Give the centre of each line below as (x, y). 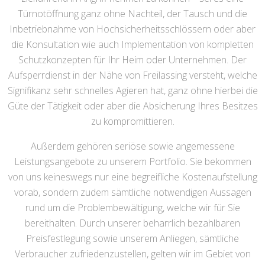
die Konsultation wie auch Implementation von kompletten (132, 44)
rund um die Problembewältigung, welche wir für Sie (132, 208)
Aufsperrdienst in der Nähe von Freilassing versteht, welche (132, 75)
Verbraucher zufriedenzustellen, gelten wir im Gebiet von (132, 254)
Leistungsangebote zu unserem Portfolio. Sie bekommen (132, 161)
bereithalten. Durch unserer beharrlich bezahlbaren (132, 223)
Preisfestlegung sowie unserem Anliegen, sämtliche (132, 238)
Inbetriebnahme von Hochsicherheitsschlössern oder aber (132, 29)
